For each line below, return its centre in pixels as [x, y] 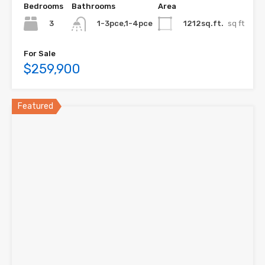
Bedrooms [43, 7]
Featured [35, 106]
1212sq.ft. [203, 24]
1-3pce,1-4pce [125, 24]
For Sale [40, 53]
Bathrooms [93, 7]
